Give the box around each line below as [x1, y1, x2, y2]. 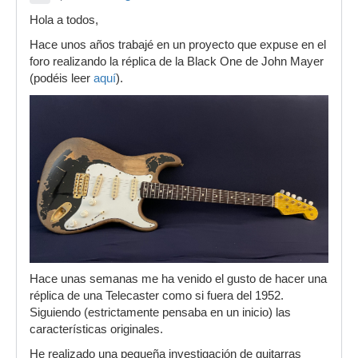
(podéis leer [30, 72, 93, 85]
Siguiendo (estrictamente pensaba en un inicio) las [30, 306, 291, 320]
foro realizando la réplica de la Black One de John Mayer [30, 55, 324, 68]
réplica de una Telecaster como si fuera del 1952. [30, 289, 284, 303]
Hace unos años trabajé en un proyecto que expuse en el [30, 38, 326, 51]
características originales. [30, 323, 163, 336]
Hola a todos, [30, 14, 98, 26]
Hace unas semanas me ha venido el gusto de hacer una [30, 272, 327, 286]
